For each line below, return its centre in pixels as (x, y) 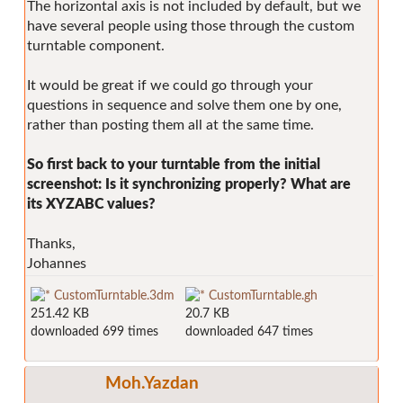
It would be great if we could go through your (170, 85)
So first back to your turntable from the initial (174, 164)
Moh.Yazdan (152, 383)
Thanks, (51, 243)
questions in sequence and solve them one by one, (184, 105)
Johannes (57, 263)
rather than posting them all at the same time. (170, 125)
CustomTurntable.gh (261, 295)
